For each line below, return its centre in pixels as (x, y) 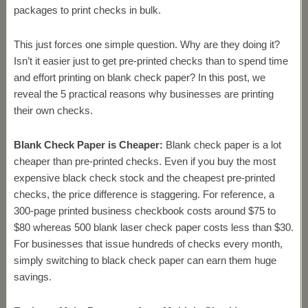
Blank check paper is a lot (222, 145)
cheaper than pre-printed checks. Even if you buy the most (144, 161)
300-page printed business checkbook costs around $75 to (144, 211)
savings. (32, 277)
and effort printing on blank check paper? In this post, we (139, 77)
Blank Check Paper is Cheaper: (88, 145)
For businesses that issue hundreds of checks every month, (148, 244)
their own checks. (53, 110)
